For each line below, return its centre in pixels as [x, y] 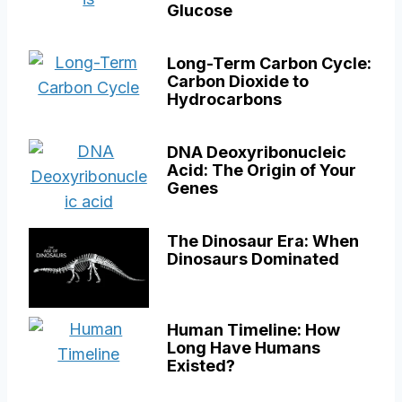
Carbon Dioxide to [237, 82]
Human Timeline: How [253, 330]
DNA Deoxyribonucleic [256, 153]
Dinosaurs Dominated [253, 259]
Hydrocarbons [224, 100]
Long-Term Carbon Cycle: [269, 64]
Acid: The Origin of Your [261, 170]
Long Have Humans [243, 348]
